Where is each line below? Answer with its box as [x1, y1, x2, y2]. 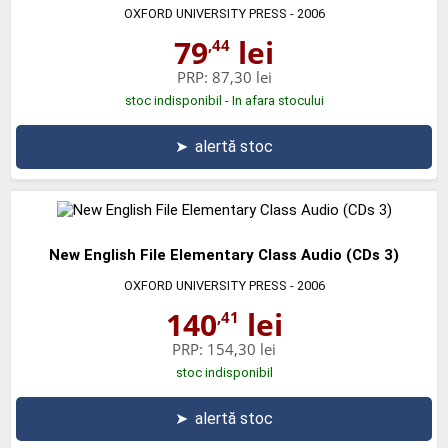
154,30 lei [207, 338, 276, 359]
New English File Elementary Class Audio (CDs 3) [49, 245, 399, 264]
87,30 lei [211, 66, 272, 87]
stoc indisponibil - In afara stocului [124, 92, 324, 108]
